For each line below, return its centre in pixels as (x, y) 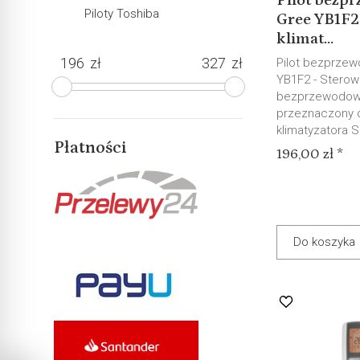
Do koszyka (325, 242)
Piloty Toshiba (122, 13)
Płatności (91, 147)
